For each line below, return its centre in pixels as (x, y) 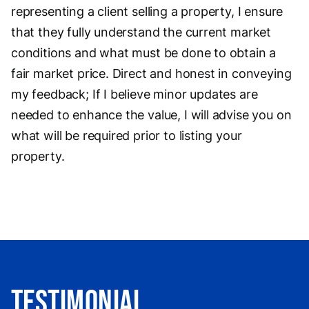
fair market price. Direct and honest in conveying (151, 73)
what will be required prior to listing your (127, 135)
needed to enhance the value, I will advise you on (151, 114)
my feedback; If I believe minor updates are (134, 94)
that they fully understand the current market (141, 32)
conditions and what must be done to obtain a (144, 52)
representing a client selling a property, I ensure (147, 11)
